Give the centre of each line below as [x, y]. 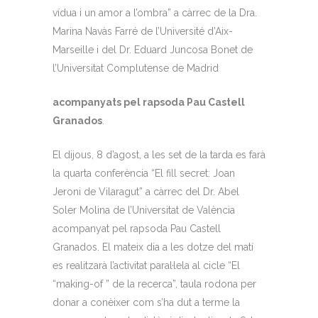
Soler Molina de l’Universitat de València [144, 210]
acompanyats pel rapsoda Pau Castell [149, 102]
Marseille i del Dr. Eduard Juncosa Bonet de [153, 50]
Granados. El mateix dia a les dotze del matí [153, 247]
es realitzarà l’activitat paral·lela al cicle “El [146, 265]
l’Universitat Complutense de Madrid [136, 68]
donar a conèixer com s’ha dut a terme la [146, 302]
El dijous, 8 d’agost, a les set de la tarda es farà [159, 155]
